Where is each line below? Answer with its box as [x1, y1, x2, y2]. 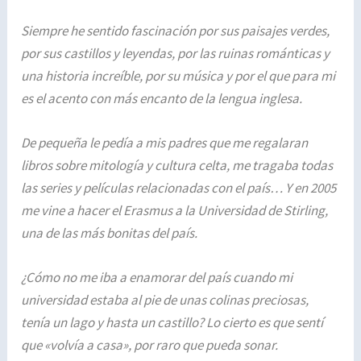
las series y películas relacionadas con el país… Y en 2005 [21, 179, 337, 197]
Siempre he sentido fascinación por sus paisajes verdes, [21, 21, 330, 39]
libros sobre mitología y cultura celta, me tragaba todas [21, 156, 334, 175]
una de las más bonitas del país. [21, 224, 198, 243]
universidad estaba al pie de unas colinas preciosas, [21, 291, 309, 309]
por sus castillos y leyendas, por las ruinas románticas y [21, 44, 330, 62]
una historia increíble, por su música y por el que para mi [21, 66, 336, 85]
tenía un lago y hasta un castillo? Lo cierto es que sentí [21, 313, 324, 332]
